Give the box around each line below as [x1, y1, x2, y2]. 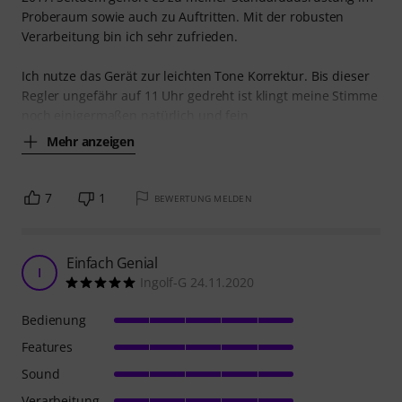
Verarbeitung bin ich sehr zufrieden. [22, 28, 239, 46]
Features [22, 338, 74, 356]
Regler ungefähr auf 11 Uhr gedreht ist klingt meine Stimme [22, 87, 378, 105]
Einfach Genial [66, 253, 158, 274]
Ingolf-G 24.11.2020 [140, 274, 254, 292]
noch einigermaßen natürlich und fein [22, 107, 249, 125]
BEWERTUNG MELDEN [153, 192, 252, 205]
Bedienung [22, 311, 87, 329]
